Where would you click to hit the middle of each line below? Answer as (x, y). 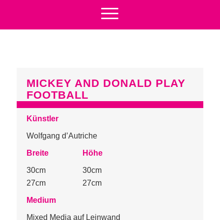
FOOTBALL (57, 95)
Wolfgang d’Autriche (62, 136)
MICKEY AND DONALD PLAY (106, 83)
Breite (38, 153)
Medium (41, 200)
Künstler (42, 119)
